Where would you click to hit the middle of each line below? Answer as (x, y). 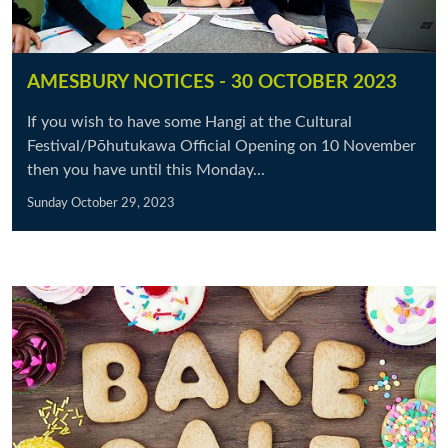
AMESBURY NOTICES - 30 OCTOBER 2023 (212, 82)
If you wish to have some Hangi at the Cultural (189, 122)
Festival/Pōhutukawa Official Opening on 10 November (221, 146)
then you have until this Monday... (146, 170)
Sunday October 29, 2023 (101, 203)
